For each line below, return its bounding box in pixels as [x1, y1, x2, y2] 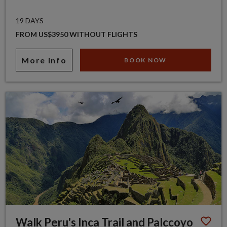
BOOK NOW [124, 56, 167, 64]
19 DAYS [16, 16, 44, 25]
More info [21, 55, 67, 65]
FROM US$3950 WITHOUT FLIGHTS [16, 29, 138, 39]
